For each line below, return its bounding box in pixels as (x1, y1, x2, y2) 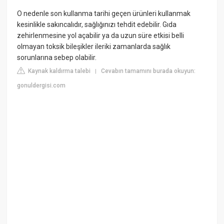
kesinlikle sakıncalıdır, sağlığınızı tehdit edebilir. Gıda (17, 20, 177, 29)
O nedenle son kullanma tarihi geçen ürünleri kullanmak (17, 9, 191, 18)
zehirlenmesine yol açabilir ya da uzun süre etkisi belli (17, 31, 184, 40)
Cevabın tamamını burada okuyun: (101, 67, 196, 75)
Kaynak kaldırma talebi (26, 67, 91, 75)
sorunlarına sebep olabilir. (17, 53, 97, 62)
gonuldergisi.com (17, 82, 66, 89)
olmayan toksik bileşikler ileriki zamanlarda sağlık (17, 42, 171, 51)
